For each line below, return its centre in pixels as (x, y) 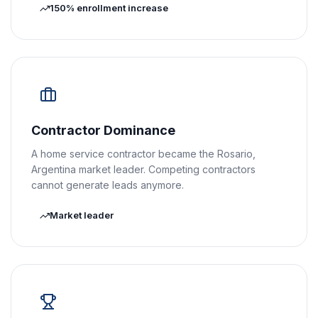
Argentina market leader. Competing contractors (143, 169)
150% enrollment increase (109, 8)
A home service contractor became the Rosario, (143, 154)
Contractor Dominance (103, 130)
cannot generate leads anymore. (108, 185)
